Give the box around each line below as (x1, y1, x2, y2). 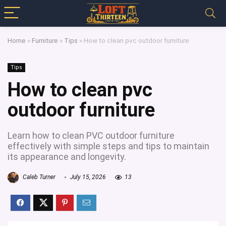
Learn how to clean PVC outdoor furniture (8, 130, 175, 141)
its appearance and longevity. (8, 151, 126, 162)
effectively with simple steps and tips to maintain (8, 141, 209, 151)
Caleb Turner (21, 174, 55, 181)
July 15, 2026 (69, 174, 106, 181)
